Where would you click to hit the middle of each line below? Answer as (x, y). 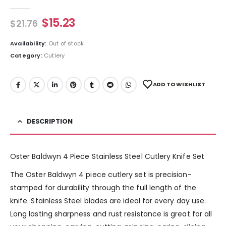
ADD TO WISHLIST (179, 84)
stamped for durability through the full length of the (103, 188)
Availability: (29, 44)
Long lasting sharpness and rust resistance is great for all (111, 214)
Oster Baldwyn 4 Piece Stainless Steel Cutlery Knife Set (107, 157)
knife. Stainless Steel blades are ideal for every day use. (108, 201)
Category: (27, 55)
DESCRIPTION (49, 122)
